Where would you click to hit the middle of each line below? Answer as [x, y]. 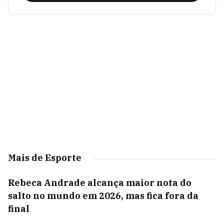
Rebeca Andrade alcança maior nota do [100, 183]
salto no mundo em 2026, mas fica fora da [103, 196]
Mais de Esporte [45, 158]
